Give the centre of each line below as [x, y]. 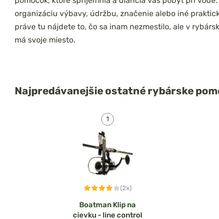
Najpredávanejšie [60, 91]
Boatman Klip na [108, 205]
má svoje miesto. [45, 40]
